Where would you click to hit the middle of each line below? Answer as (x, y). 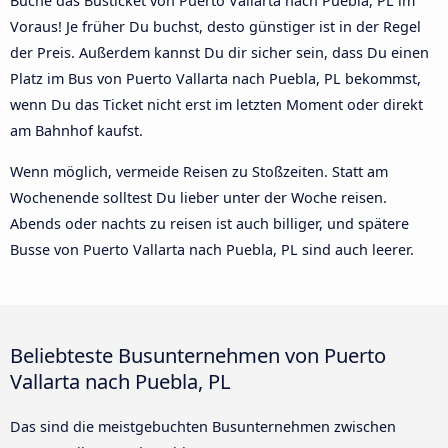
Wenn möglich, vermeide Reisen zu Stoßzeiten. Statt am (199, 171)
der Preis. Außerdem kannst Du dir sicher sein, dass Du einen (219, 53)
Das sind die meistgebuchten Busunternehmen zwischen (203, 426)
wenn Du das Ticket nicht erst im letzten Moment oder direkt (216, 105)
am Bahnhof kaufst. (76, 131)
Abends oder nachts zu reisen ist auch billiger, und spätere (209, 223)
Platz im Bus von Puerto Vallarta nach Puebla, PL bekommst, (215, 79)
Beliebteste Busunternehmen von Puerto (198, 354)
